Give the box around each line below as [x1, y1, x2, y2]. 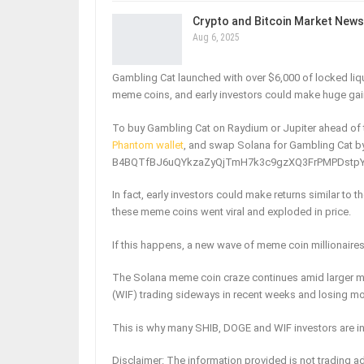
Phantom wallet [112, 138, 184, 151]
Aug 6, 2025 [193, 31, 240, 43]
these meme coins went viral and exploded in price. [112, 206, 351, 219]
